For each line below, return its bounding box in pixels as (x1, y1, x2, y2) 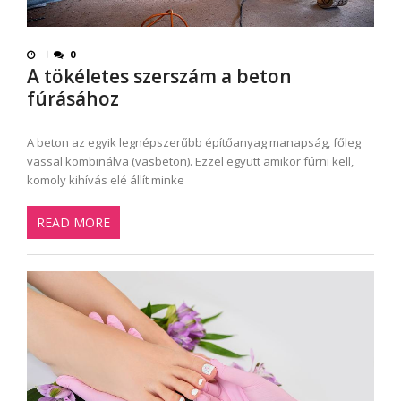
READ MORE (37, 213, 110, 231)
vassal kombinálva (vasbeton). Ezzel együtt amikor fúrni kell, (27, 153, 354, 170)
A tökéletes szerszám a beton (27, 64, 292, 90)
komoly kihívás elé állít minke (27, 172, 184, 189)
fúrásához (27, 86, 119, 112)
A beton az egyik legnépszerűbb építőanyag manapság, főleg (27, 134, 361, 151)
